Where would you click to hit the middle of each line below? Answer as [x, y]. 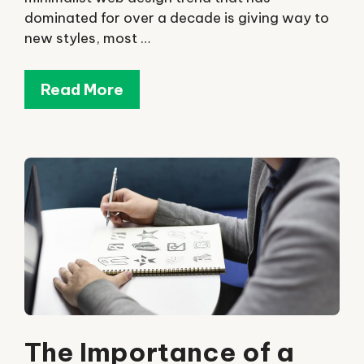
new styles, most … [87, 39]
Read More [82, 89]
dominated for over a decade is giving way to [177, 18]
